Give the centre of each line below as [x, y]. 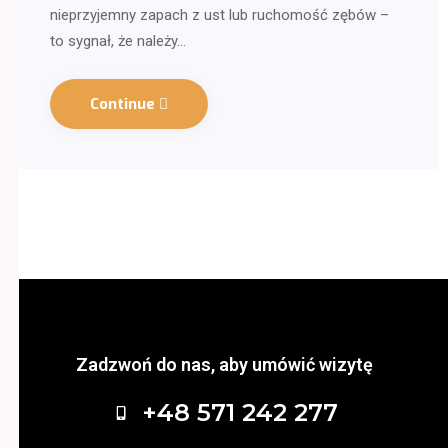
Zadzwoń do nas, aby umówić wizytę [224, 365]
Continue [124, 104]
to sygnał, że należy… [118, 41]
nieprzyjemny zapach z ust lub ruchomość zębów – [219, 15]
